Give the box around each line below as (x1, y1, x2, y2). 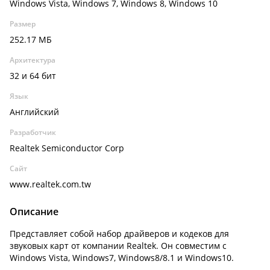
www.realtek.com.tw (10, 178, 91, 190)
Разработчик (10, 127, 56, 137)
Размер (10, 19, 36, 29)
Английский (10, 106, 59, 118)
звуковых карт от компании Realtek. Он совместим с (10, 240, 227, 251)
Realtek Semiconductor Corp (10, 142, 124, 154)
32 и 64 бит (10, 70, 56, 81)
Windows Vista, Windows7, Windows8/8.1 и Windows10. (10, 252, 234, 263)
